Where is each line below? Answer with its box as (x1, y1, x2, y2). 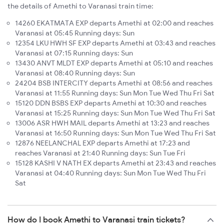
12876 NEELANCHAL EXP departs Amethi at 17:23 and (15, 138, 190, 148)
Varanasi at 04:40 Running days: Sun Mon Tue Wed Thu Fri (15, 168, 206, 178)
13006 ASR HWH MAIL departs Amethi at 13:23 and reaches (15, 118, 209, 128)
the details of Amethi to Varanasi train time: (7, 1, 153, 11)
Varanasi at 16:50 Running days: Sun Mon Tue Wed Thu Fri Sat (15, 128, 216, 138)
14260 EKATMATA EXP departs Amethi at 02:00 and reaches (15, 18, 213, 28)
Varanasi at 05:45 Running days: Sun (15, 28, 134, 38)
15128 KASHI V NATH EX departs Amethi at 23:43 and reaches (15, 158, 216, 168)
